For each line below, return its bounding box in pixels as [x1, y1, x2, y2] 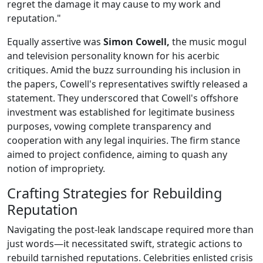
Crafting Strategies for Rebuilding [7, 184, 222, 203]
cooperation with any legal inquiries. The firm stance [7, 134, 240, 147]
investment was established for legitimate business [7, 106, 235, 119]
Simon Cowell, [103, 35, 170, 49]
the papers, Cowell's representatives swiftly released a [7, 77, 248, 91]
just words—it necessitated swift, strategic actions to [7, 237, 242, 251]
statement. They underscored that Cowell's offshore [7, 92, 238, 105]
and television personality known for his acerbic [7, 49, 220, 63]
